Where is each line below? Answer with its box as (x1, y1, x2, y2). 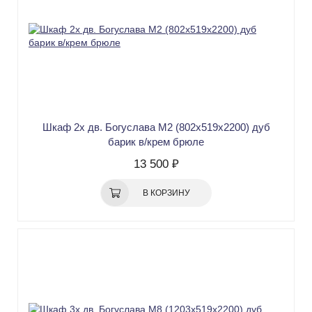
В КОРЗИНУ (143, 188, 190, 198)
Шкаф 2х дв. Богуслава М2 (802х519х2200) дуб (42, 121, 270, 134)
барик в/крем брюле (108, 136, 204, 148)
